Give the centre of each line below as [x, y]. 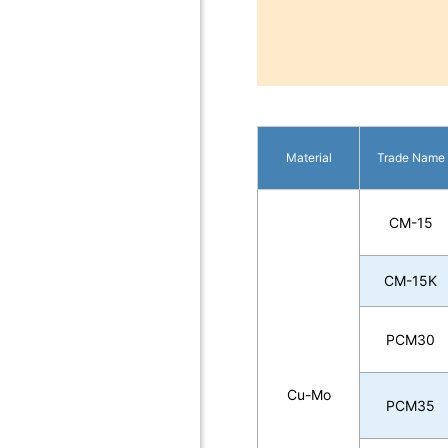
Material [308, 157]
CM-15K [411, 280]
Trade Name [410, 157]
